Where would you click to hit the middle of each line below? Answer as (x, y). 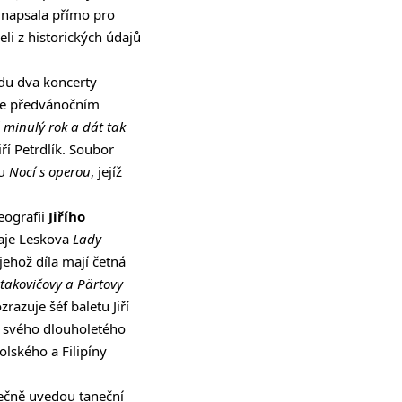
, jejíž (106, 172)
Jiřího (67, 217)
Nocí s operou (50, 172)
